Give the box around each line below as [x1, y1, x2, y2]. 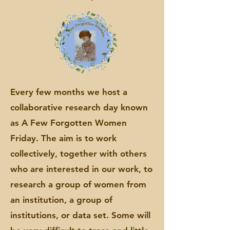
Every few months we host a [10, 87, 127, 97]
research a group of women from [10, 179, 146, 189]
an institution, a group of [10, 195, 112, 205]
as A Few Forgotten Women [10, 118, 127, 128]
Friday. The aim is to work [10, 133, 117, 143]
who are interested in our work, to [10, 164, 152, 174]
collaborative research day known [10, 102, 148, 112]
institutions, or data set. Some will [10, 210, 150, 220]
